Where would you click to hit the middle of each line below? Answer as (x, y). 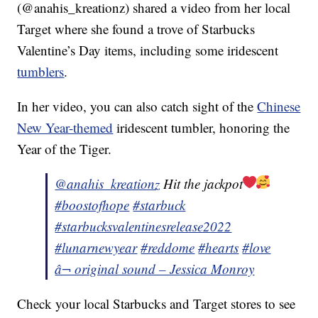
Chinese (279, 106)
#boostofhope (92, 205)
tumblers (41, 72)
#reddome (168, 248)
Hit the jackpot (202, 184)
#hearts (219, 248)
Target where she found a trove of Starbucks (136, 29)
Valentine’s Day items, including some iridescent (148, 50)
